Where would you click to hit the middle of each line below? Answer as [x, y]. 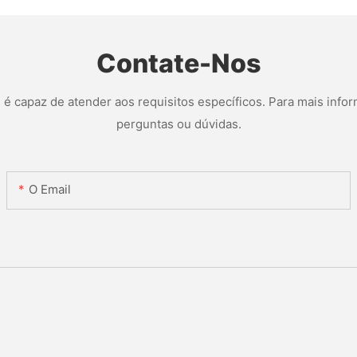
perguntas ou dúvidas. [178, 124]
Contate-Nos [178, 64]
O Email [50, 190]
